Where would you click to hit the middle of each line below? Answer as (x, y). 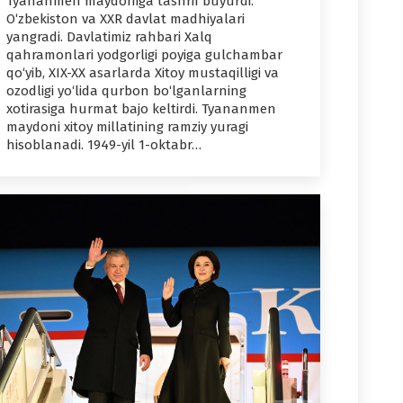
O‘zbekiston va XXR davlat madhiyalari (125, 19)
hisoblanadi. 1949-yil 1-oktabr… (104, 145)
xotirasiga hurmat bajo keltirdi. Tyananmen (141, 109)
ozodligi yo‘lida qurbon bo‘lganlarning (126, 91)
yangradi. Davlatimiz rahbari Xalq (109, 37)
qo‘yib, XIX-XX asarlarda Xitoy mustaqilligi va (143, 73)
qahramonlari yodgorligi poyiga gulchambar (144, 55)
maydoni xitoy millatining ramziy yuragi (127, 127)
